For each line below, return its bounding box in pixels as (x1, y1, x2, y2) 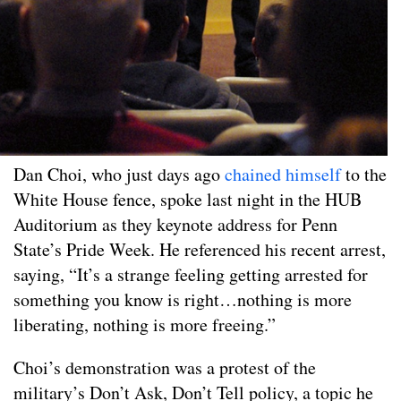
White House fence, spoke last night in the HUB (13, 186, 362, 211)
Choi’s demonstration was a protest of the (13, 354, 316, 380)
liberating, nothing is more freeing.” (13, 311, 276, 337)
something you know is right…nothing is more (13, 286, 352, 311)
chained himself (225, 161, 341, 186)
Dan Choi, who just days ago (13, 161, 225, 186)
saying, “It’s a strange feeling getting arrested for (13, 261, 368, 286)
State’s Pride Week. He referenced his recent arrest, (13, 236, 386, 261)
